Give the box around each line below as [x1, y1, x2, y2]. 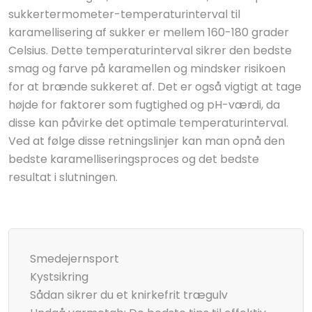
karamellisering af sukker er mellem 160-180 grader [8, 24, 289, 40]
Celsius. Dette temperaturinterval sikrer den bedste [8, 42, 292, 58]
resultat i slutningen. [8, 169, 118, 185]
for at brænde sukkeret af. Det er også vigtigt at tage [8, 79, 302, 95]
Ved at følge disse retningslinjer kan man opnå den [8, 133, 285, 149]
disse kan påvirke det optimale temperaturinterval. [8, 115, 288, 131]
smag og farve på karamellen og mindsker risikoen [8, 61, 286, 77]
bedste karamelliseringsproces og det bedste [8, 151, 259, 167]
